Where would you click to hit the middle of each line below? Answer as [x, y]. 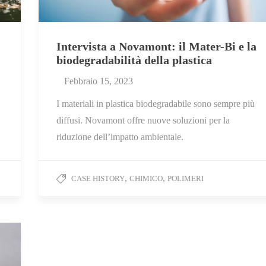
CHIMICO [146, 179]
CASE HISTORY [98, 179]
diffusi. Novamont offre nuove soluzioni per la [143, 121]
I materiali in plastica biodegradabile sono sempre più [156, 104]
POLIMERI [186, 179]
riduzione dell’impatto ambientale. [120, 137]
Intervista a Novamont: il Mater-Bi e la [156, 47]
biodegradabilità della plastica [134, 60]
